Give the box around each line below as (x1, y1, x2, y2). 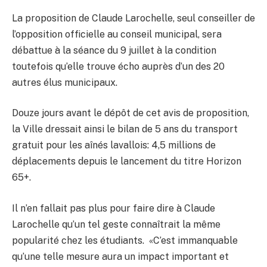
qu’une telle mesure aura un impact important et (12, 251, 229, 263)
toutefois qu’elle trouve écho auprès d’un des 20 (12, 60, 225, 72)
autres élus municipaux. (12, 76, 117, 88)
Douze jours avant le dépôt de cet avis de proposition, (12, 107, 249, 119)
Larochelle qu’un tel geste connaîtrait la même (12, 219, 221, 231)
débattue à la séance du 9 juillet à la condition (12, 44, 216, 56)
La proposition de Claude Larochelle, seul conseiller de (12, 12, 255, 24)
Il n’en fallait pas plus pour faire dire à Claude (12, 203, 215, 215)
